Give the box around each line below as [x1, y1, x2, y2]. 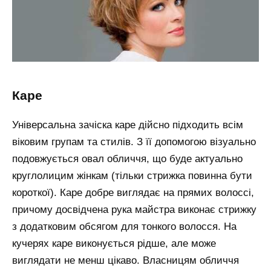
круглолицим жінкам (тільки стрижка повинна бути [12, 169, 252, 181]
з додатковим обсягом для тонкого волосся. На [12, 220, 237, 232]
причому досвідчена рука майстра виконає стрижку [12, 203, 256, 215]
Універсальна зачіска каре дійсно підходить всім [12, 119, 243, 131]
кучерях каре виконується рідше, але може [12, 237, 216, 249]
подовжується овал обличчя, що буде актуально [12, 152, 243, 165]
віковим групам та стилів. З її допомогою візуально [12, 135, 256, 148]
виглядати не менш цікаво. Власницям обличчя [12, 254, 239, 266]
